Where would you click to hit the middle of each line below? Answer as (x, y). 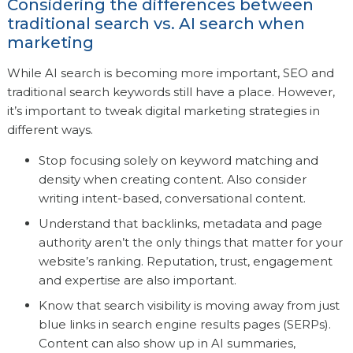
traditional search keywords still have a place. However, (171, 92)
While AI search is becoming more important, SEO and (170, 73)
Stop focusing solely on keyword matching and (178, 161)
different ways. (50, 130)
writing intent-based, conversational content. (172, 199)
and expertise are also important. (137, 281)
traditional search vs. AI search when (156, 24)
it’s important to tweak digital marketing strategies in (163, 111)
